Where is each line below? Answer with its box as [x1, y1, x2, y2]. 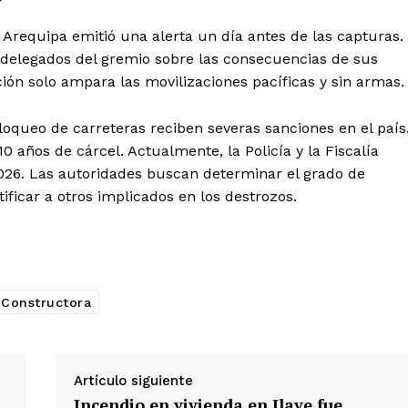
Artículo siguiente [73, 372, 193, 390]
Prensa [173, 103, 218, 119]
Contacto [173, 75, 234, 91]
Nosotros [173, 47, 231, 64]
